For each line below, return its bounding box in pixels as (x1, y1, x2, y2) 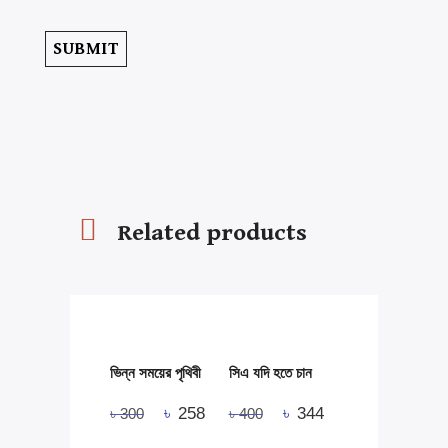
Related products (116, 218, 307, 247)
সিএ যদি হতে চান (228, 364, 312, 382)
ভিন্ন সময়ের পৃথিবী (110, 364, 201, 382)
